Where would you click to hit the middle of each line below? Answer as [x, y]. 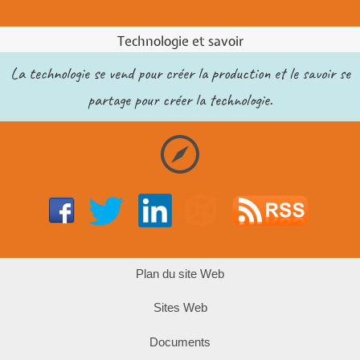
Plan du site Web [180, 273]
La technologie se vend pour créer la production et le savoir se [180, 74]
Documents [180, 342]
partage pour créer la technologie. [180, 100]
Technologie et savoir [180, 41]
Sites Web [180, 308]
